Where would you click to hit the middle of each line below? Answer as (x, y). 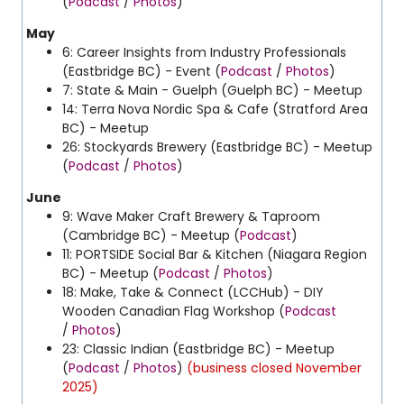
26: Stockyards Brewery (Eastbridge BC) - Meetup (217, 147)
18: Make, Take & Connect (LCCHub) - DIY (193, 292)
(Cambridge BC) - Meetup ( (151, 235)
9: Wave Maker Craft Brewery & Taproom (191, 216)
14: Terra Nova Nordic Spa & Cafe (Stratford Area (215, 109)
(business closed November (274, 368)
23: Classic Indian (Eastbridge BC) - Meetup (198, 349)
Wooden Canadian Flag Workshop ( (174, 311)
